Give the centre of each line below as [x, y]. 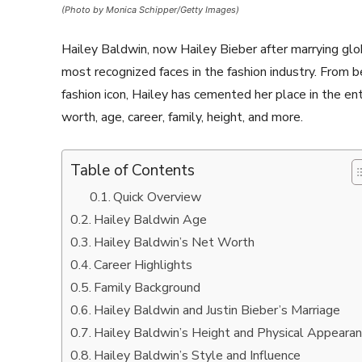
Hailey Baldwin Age [151, 220]
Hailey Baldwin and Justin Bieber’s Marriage [217, 310]
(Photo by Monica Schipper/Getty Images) [150, 10]
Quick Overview [158, 197]
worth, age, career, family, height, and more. [182, 117]
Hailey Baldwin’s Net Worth [175, 242]
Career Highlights [143, 265]
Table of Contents [133, 170]
